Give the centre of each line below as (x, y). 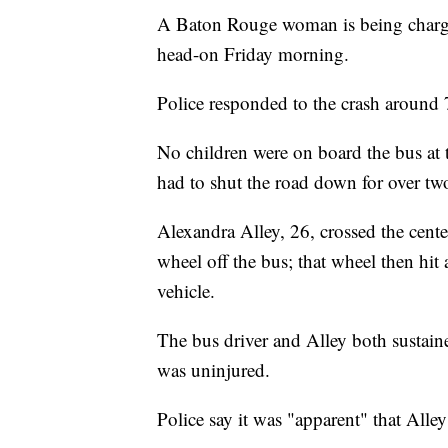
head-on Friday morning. (253, 53)
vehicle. (186, 290)
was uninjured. (213, 369)
